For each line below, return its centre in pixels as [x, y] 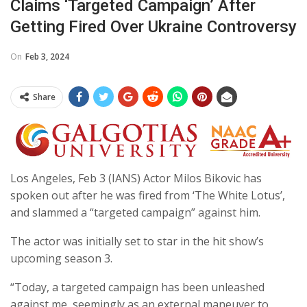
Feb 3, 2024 [47, 56]
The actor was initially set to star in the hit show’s [137, 242]
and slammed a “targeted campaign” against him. [135, 213]
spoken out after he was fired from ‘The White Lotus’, [148, 196]
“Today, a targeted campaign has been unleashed [137, 287]
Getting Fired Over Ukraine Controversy [153, 26]
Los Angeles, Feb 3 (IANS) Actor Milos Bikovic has [136, 179]
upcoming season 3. [61, 259]
